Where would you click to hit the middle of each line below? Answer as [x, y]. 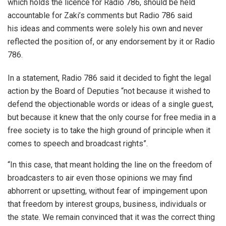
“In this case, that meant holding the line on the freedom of [110, 165]
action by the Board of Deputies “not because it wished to [109, 91]
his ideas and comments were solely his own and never [105, 29]
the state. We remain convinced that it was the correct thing [111, 217]
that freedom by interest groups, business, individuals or [107, 204]
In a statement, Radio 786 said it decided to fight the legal [109, 78]
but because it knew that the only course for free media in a [112, 118]
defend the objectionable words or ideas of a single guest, [110, 104]
